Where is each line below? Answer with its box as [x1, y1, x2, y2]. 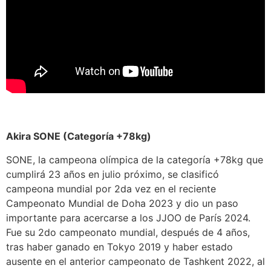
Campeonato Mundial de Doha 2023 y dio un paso [6, 197, 238, 209]
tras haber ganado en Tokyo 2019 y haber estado [6, 240, 233, 253]
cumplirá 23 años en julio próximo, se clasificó [6, 168, 219, 180]
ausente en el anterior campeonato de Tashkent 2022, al [6, 255, 265, 267]
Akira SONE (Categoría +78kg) [6, 130, 151, 143]
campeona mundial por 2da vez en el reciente [6, 182, 216, 195]
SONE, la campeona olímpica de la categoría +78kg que [6, 153, 263, 166]
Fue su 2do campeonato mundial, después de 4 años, [6, 226, 250, 238]
